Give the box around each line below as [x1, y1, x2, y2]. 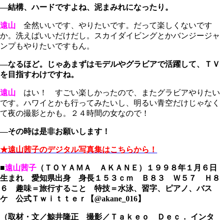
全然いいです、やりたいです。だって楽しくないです [16, 21, 212, 29]
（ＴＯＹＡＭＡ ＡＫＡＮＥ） [36, 163, 146, 172]
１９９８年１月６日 [146, 163, 217, 172]
